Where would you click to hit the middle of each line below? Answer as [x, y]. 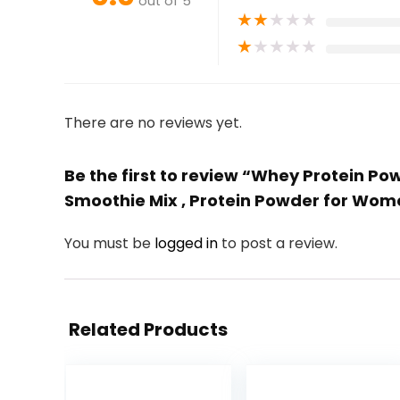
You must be [109, 243]
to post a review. [279, 243]
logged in [188, 243]
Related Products [148, 329]
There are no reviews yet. [153, 123]
